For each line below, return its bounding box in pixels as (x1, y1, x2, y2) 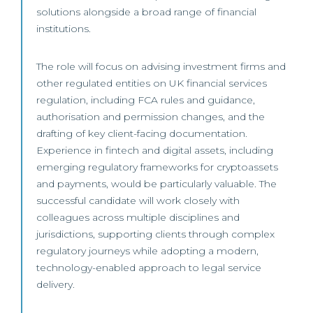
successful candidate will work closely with (36, 194, 240, 207)
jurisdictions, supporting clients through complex (36, 228, 275, 240)
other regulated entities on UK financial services (36, 77, 267, 89)
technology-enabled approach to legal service (36, 261, 261, 274)
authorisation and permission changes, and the (36, 110, 265, 123)
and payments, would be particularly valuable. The (36, 177, 277, 190)
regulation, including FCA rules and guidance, (36, 94, 255, 106)
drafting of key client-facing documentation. (36, 127, 247, 140)
